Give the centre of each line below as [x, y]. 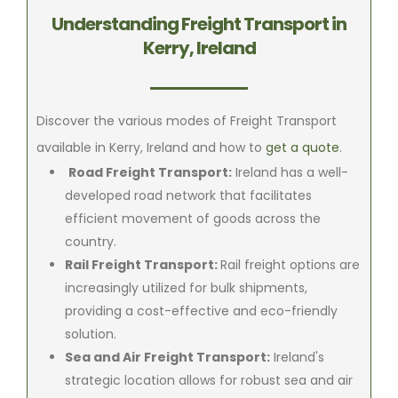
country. [91, 241]
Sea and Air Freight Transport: [168, 357]
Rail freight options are [291, 264]
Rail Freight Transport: [143, 264]
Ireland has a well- [291, 172]
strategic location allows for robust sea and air [209, 380]
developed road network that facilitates [189, 195]
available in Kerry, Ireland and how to [151, 147]
